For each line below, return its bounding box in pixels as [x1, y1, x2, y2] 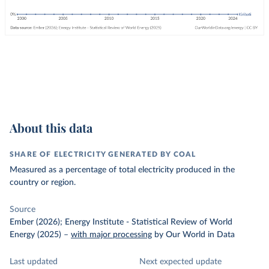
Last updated [10, 258, 58, 266]
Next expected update [139, 258, 222, 266]
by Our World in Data [154, 231, 235, 239]
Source [10, 205, 35, 214]
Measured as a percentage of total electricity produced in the [10, 166, 235, 174]
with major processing [71, 231, 152, 239]
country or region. [10, 178, 76, 187]
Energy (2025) [10, 231, 61, 239]
